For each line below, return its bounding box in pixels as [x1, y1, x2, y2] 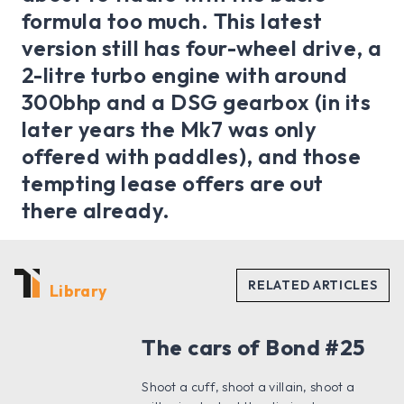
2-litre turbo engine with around [22, 61, 348, 89]
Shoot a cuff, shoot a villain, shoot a [142, 379, 354, 396]
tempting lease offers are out [22, 170, 324, 197]
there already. [22, 197, 170, 225]
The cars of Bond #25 [142, 334, 365, 362]
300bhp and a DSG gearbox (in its [22, 88, 372, 116]
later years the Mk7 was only [22, 115, 317, 143]
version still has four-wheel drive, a [22, 34, 382, 62]
